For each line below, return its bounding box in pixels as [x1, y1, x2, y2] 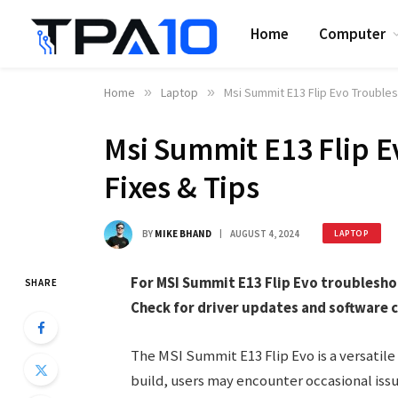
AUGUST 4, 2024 [230, 227, 299, 240]
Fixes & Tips [104, 168, 259, 207]
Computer [319, 23, 386, 44]
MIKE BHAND [155, 227, 211, 240]
